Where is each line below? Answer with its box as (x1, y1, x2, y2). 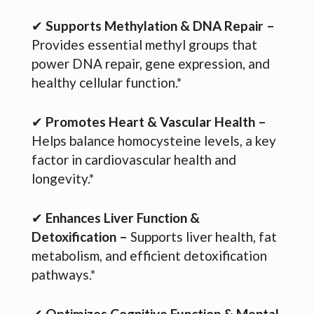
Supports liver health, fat (130, 228, 277, 245)
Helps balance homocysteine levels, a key (32, 132, 276, 149)
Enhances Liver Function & (46, 209, 200, 226)
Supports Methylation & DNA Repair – (46, 17, 275, 34)
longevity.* (32, 170, 94, 186)
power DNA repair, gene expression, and (32, 55, 270, 71)
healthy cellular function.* (32, 74, 182, 90)
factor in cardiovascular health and (32, 151, 236, 168)
